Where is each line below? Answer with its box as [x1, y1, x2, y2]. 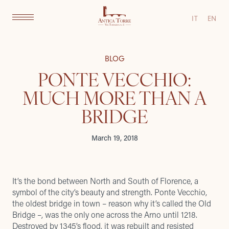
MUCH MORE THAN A [22, 84, 207, 110]
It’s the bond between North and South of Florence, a [12, 175, 198, 186]
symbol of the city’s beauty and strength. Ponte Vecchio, [12, 187, 207, 197]
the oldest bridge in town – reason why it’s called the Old [12, 198, 211, 209]
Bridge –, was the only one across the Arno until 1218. [12, 209, 197, 220]
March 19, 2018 [91, 133, 138, 143]
